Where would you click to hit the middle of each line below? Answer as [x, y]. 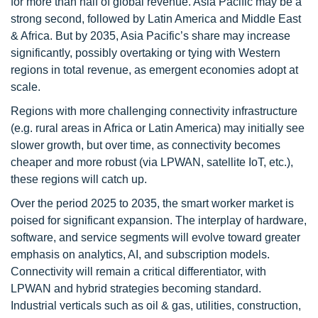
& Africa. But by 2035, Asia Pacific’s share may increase [150, 36]
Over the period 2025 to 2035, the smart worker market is [152, 203]
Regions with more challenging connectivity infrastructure [154, 111]
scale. [26, 87]
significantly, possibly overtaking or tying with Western [146, 53]
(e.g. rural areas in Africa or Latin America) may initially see [158, 128]
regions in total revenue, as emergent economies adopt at [154, 70]
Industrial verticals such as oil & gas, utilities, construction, [156, 306]
